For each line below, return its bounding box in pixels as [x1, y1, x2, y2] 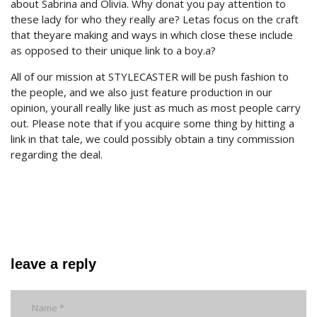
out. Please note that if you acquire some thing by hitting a [11, 116, 294, 131]
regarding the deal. [11, 147, 103, 162]
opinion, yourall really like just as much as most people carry [11, 100, 301, 115]
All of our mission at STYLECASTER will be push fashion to [11, 69, 289, 84]
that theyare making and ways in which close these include [11, 28, 293, 42]
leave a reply [11, 256, 97, 272]
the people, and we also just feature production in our [11, 85, 272, 100]
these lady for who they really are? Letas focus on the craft [11, 12, 299, 27]
